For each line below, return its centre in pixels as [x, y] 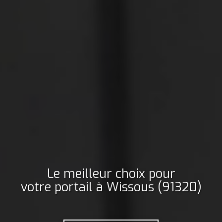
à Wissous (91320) [149, 187]
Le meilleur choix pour [111, 173]
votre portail [56, 187]
